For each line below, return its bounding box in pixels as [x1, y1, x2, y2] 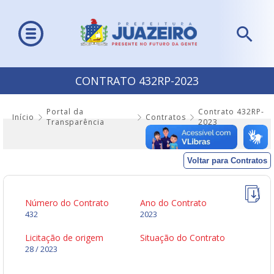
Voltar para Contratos [187, 156, 267, 166]
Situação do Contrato [140, 232, 225, 244]
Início [12, 111, 34, 122]
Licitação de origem [25, 232, 103, 244]
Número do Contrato [25, 197, 109, 209]
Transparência [46, 117, 105, 128]
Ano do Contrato [140, 197, 207, 209]
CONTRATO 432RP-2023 [75, 73, 199, 89]
